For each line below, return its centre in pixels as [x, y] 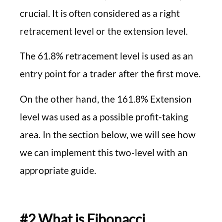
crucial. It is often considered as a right [100, 13]
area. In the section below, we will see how [108, 134]
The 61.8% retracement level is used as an [107, 56]
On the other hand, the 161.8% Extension [106, 99]
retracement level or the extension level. [104, 31]
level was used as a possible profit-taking [104, 116]
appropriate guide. [58, 170]
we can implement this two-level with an [104, 152]
